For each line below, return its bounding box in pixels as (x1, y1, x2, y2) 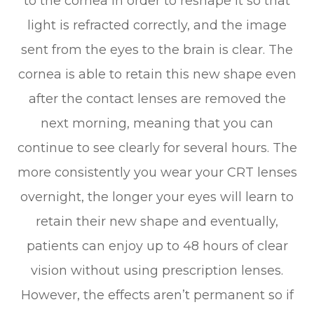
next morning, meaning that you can (41, 115, 273, 131)
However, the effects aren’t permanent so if (20, 287, 294, 303)
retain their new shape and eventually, (36, 213, 278, 229)
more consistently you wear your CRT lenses (17, 164, 297, 180)
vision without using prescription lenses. (31, 262, 283, 278)
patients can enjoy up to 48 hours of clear (26, 238, 288, 254)
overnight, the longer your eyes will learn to (20, 189, 294, 205)
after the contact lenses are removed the (28, 90, 286, 107)
